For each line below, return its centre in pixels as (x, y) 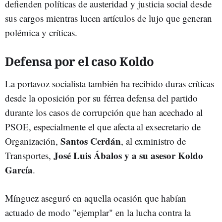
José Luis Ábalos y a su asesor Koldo (128, 155)
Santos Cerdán (91, 141)
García (19, 169)
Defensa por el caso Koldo (80, 61)
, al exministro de (153, 141)
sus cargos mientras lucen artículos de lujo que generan (109, 18)
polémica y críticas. (41, 32)
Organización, (33, 141)
